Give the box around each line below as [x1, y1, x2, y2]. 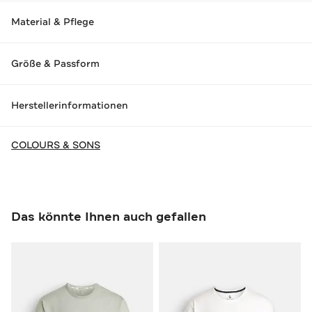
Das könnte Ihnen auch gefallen [11, 208, 206, 225]
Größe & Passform [11, 57, 100, 70]
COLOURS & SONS [11, 138, 100, 151]
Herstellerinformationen [11, 99, 128, 112]
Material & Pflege [11, 15, 94, 29]
